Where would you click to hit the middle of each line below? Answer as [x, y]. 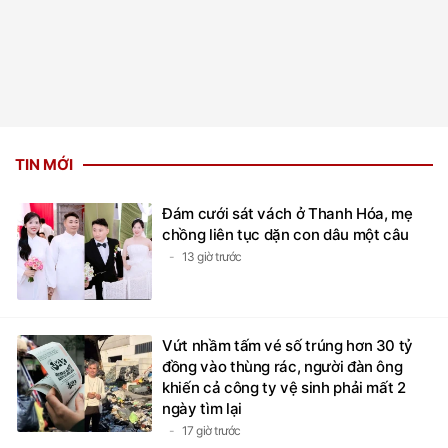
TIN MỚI [44, 164]
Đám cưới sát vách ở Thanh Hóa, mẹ [287, 213]
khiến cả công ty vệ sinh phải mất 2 [284, 387]
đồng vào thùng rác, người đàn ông [282, 366]
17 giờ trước [211, 430]
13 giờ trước [211, 256]
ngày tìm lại [202, 408]
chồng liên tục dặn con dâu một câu [286, 234]
